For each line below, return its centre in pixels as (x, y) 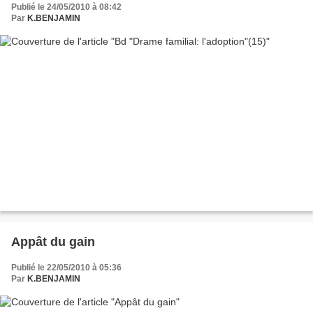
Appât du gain (53, 241)
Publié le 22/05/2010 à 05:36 (66, 267)
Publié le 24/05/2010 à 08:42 (66, 7)
